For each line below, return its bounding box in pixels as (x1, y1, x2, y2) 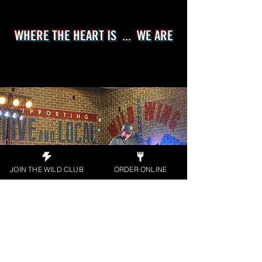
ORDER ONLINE (113, 164, 167, 174)
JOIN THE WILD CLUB (10, 164, 84, 174)
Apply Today (64, 196, 123, 211)
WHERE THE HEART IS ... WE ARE (14, 27, 173, 44)
